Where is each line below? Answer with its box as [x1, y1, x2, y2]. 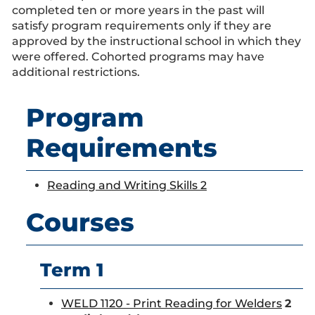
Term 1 [40, 259, 104, 281]
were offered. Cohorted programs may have [12, 50, 264, 63]
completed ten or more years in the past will [12, 4, 264, 17]
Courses [26, 207, 134, 238]
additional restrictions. [12, 65, 140, 79]
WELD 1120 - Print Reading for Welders [61, 297, 282, 310]
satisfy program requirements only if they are [12, 19, 271, 32]
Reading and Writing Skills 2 [47, 179, 207, 192]
